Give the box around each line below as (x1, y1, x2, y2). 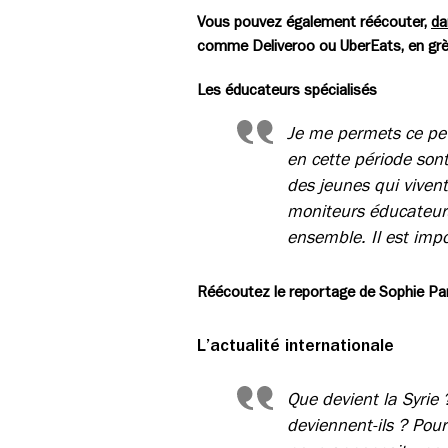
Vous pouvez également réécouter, (197, 13, 431, 30)
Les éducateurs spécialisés (197, 81, 377, 98)
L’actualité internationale (197, 335, 394, 354)
